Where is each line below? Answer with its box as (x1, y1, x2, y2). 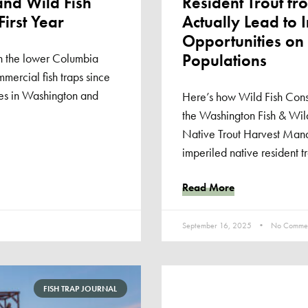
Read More (181, 180, 234, 195)
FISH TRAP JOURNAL (43, 283, 118, 294)
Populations (181, 49, 267, 71)
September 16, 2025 (181, 220, 254, 232)
